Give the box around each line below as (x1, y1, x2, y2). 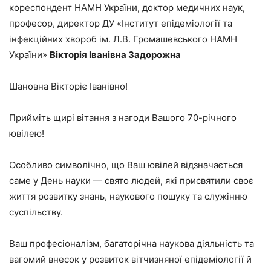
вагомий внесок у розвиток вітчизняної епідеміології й (9, 253, 252, 266)
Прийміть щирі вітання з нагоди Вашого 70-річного (9, 112, 237, 124)
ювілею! (9, 128, 44, 140)
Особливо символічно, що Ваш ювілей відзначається (9, 159, 243, 171)
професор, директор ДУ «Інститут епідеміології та (9, 18, 232, 30)
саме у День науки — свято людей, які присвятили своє (9, 175, 253, 187)
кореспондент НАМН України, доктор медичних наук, (9, 2, 245, 14)
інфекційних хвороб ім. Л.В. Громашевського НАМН (9, 33, 237, 45)
